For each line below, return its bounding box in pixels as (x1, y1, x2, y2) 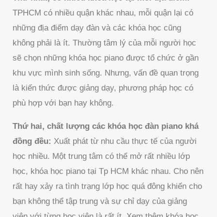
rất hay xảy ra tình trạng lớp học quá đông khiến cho (13, 181, 202, 191)
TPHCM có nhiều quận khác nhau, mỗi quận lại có (13, 8, 194, 17)
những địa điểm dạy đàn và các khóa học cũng (13, 23, 182, 32)
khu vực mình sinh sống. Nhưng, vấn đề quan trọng (13, 68, 199, 77)
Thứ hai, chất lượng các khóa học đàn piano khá (13, 121, 199, 131)
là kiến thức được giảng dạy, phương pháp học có (13, 83, 194, 93)
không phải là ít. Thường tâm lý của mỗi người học (13, 38, 197, 47)
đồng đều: (13, 136, 52, 146)
